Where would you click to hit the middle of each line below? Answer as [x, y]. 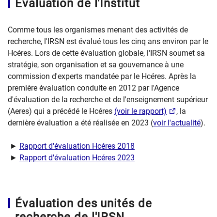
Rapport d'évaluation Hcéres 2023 [77, 158]
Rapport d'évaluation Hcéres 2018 [77, 146]
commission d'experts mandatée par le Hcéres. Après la [102, 76]
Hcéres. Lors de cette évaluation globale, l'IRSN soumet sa [106, 53]
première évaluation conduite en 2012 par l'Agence [93, 88]
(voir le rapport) [140, 111]
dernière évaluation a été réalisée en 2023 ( [80, 123]
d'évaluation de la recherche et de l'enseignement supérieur [108, 100]
